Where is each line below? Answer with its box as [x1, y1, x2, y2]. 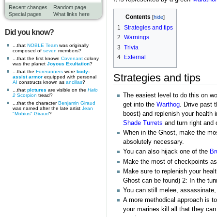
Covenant [61, 55, 83, 61]
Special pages [9, 11, 42, 17]
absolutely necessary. [123, 139, 184, 146]
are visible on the [46, 87, 88, 93]
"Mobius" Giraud [13, 110, 49, 116]
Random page [53, 4, 86, 10]
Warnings [124, 34, 149, 41]
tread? [37, 92, 53, 98]
